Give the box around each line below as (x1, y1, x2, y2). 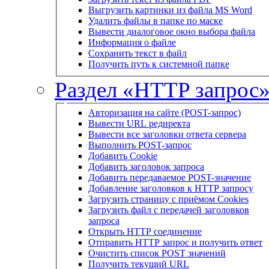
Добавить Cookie (88, 150, 157, 161)
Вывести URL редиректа (88, 118, 190, 128)
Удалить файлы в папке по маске (88, 15, 223, 26)
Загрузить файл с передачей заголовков (88, 204, 249, 215)
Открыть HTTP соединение (88, 226, 202, 237)
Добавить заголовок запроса (88, 161, 204, 172)
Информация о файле (88, 37, 176, 47)
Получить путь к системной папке (88, 58, 229, 69)
